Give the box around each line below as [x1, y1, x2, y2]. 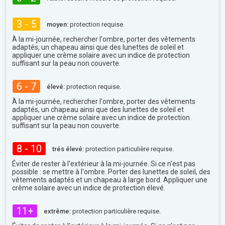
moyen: [47, 20, 68, 28]
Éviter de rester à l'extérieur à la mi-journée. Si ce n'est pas [12, 160, 195, 168]
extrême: [44, 207, 71, 215]
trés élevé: [52, 145, 84, 153]
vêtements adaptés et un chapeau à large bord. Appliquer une [12, 176, 207, 184]
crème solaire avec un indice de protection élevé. [12, 184, 165, 192]
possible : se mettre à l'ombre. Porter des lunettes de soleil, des [12, 168, 210, 176]
